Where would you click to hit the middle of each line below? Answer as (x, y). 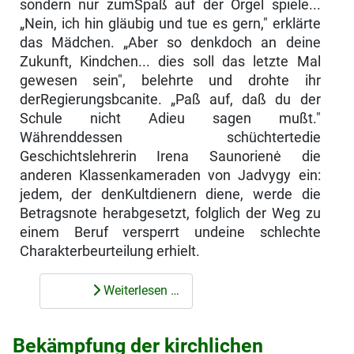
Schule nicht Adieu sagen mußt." (170, 118)
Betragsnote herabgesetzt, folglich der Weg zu (170, 213)
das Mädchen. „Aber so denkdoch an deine (170, 42)
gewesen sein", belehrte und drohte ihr (170, 80)
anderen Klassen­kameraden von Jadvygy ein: (170, 175)
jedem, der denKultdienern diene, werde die (170, 194)
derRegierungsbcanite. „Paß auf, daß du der (170, 99)
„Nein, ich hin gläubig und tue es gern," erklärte (170, 23)
